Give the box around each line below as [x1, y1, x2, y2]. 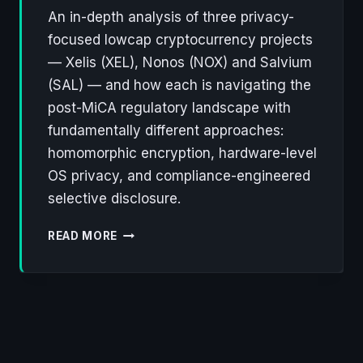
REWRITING [117, 337, 187, 351]
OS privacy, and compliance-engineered [48, 168, 310, 185]
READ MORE [48, 229, 118, 243]
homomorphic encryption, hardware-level [48, 145, 317, 162]
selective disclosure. [48, 190, 181, 207]
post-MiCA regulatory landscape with [48, 100, 291, 117]
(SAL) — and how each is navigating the [48, 77, 311, 94]
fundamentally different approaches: [48, 122, 284, 139]
